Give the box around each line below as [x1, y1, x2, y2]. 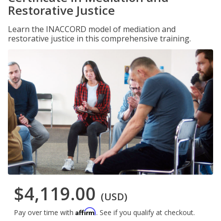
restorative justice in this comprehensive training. [8, 33, 191, 44]
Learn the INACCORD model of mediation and [8, 24, 176, 35]
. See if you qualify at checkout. [96, 208, 195, 218]
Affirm [75, 207, 96, 216]
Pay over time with [14, 208, 75, 218]
